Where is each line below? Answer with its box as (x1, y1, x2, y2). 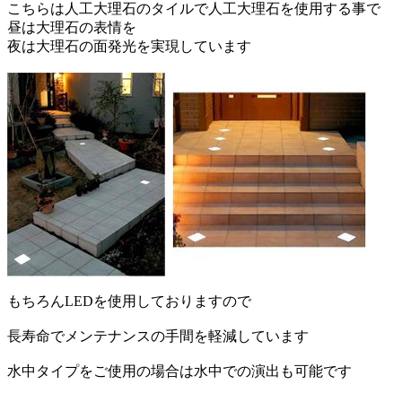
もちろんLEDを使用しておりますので (7, 293, 251, 309)
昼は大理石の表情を (7, 19, 136, 35)
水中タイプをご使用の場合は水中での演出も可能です (7, 363, 352, 379)
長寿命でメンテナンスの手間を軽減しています (7, 328, 309, 344)
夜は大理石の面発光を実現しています (7, 38, 251, 54)
